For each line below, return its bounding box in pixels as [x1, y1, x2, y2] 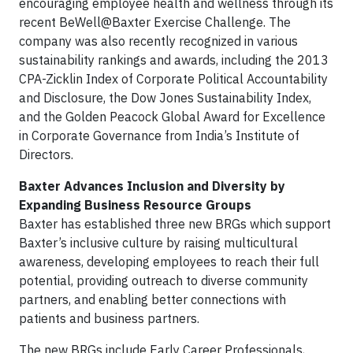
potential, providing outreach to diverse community [19, 273, 308, 289]
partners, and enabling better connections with [19, 292, 286, 308]
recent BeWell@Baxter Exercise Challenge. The [19, 14, 291, 31]
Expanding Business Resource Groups [19, 197, 251, 214]
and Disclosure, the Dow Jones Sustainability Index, [19, 90, 311, 106]
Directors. [19, 147, 73, 163]
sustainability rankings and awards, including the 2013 [19, 52, 329, 69]
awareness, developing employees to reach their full [19, 254, 319, 270]
